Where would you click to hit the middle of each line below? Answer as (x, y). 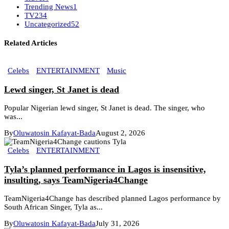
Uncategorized (48, 24)
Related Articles (31, 43)
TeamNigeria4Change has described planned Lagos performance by (112, 199)
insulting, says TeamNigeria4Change (76, 180)
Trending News (49, 7)
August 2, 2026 (120, 133)
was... (13, 117)
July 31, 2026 (118, 224)
